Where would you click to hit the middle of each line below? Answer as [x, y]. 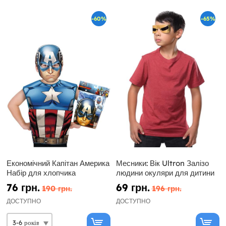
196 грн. [166, 188]
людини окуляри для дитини [165, 173]
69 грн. [133, 187]
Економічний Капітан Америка [58, 163]
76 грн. [23, 187]
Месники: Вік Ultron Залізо [162, 163]
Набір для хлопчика [41, 173]
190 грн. [57, 188]
